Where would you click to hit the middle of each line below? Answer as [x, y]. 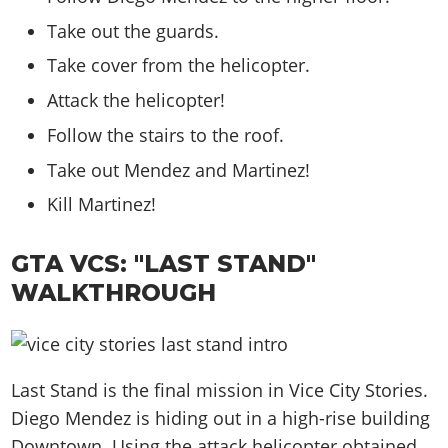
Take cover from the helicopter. [179, 65]
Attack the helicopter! [136, 100]
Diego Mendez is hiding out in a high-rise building [221, 418]
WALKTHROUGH [114, 292]
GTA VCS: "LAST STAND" [164, 263]
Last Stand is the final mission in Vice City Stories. [220, 390]
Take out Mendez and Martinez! [179, 169]
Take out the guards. [133, 30]
